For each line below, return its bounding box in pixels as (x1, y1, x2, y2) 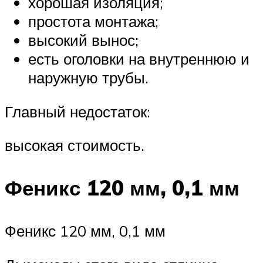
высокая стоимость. (5, 136, 144, 155)
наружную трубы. (28, 68, 149, 87)
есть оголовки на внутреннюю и (28, 49, 249, 68)
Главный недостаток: (5, 102, 150, 121)
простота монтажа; (28, 11, 159, 31)
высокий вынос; (28, 30, 139, 49)
